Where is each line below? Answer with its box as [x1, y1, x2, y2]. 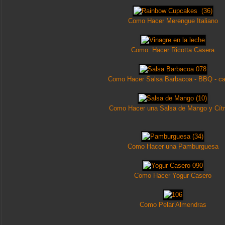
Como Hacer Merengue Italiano [128, 17, 218, 25]
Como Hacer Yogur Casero [134, 172, 211, 180]
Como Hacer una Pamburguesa [127, 143, 218, 151]
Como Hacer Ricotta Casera [131, 46, 214, 54]
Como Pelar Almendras [139, 201, 206, 209]
